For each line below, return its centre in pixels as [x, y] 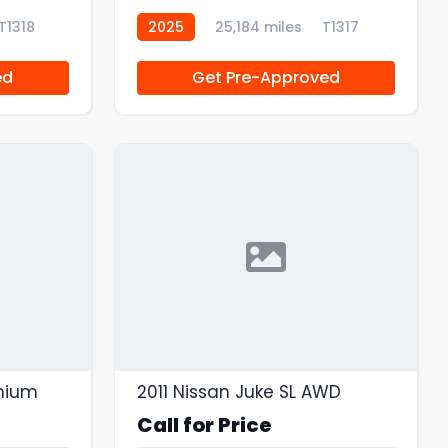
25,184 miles [258, 26]
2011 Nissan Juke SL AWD [238, 391]
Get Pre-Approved [265, 77]
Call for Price [204, 424]
